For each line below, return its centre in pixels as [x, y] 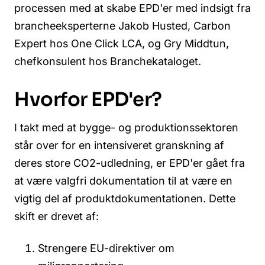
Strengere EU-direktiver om [106, 248]
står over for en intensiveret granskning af [119, 146]
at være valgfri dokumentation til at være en [123, 181]
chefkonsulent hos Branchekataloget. [108, 61]
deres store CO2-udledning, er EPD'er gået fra [130, 163]
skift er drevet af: [56, 216]
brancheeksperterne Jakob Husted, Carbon [122, 25]
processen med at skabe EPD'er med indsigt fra [132, 8]
